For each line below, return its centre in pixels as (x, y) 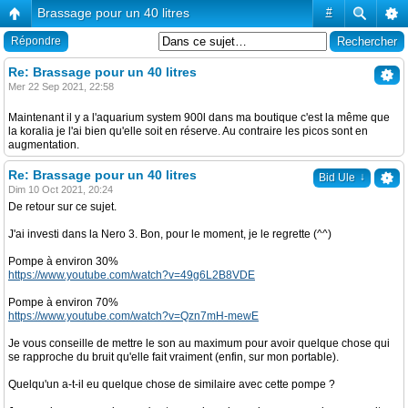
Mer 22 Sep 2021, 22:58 (61, 87)
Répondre (36, 41)
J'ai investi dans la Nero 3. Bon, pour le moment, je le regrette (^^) (170, 234)
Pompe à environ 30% (63, 261)
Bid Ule (337, 178)
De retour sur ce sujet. (62, 207)
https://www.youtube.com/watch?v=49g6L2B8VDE (132, 275)
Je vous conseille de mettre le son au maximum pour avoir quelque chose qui (199, 343)
